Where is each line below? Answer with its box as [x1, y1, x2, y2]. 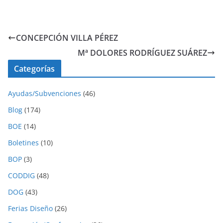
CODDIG [8, 170, 35, 180]
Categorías [14, 63, 55, 74]
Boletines [8, 137, 39, 147]
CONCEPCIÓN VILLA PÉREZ [16, 32, 118, 43]
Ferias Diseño [8, 203, 53, 213]
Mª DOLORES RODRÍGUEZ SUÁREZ [78, 47, 207, 58]
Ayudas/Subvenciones [8, 88, 81, 98]
